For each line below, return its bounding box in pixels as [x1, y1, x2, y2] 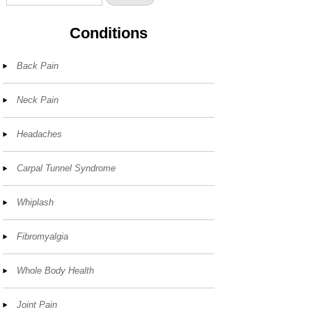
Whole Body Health [17, 265, 95, 276]
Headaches [17, 129, 63, 140]
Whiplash [17, 197, 54, 208]
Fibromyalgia [17, 231, 69, 242]
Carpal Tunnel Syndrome [17, 163, 116, 174]
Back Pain [17, 61, 59, 72]
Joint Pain [17, 299, 58, 311]
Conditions [70, 24, 148, 42]
